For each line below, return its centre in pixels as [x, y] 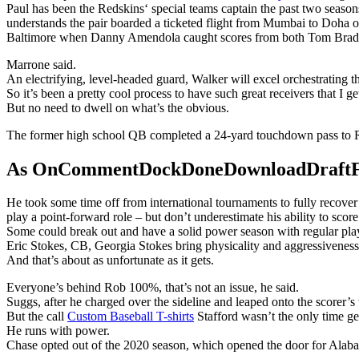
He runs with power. [58, 331]
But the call [37, 317]
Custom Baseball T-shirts [131, 317]
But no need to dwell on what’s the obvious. [118, 107]
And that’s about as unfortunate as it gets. [110, 260]
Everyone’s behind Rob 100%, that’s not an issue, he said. [153, 288]
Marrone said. [41, 64]
